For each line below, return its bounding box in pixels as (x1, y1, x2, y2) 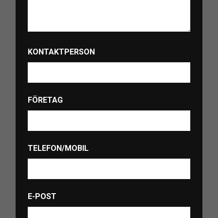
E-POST (28, 191, 56, 201)
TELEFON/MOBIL (28, 143, 89, 153)
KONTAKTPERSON (28, 47, 95, 56)
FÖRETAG (28, 95, 63, 105)
